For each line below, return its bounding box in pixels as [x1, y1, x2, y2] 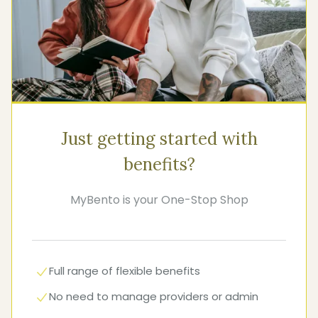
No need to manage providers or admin [49, 289, 258, 305]
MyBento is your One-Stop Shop [70, 192, 248, 209]
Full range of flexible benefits [49, 263, 200, 279]
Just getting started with [60, 128, 258, 150]
